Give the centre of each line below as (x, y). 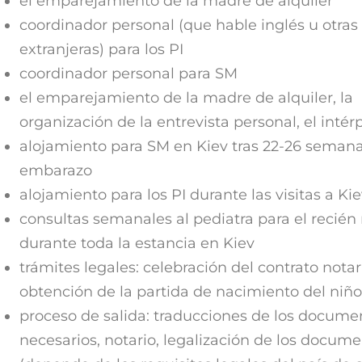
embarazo (55, 170)
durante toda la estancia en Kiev (137, 243)
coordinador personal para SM (128, 73)
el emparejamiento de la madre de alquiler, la (186, 97)
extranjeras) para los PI (101, 49)
